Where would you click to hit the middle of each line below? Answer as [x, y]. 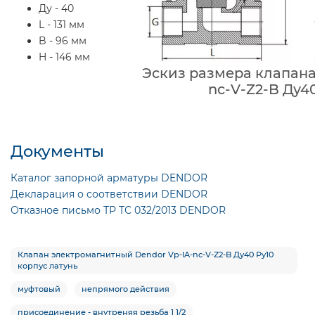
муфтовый [39, 289]
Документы [57, 151]
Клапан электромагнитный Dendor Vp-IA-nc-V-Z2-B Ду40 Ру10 [146, 254]
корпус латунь [47, 265]
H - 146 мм [64, 57]
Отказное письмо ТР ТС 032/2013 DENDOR [118, 210]
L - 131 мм [62, 24]
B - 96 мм [63, 40]
